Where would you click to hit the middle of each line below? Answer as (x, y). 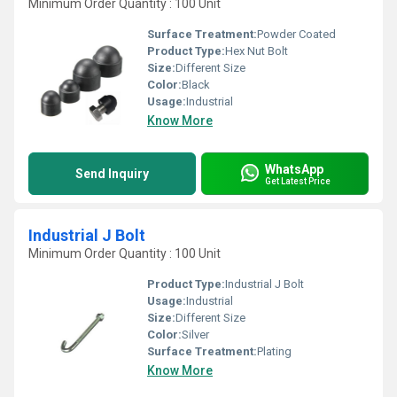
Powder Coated (296, 34)
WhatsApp (294, 169)
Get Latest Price (298, 181)
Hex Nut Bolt (257, 51)
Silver (195, 335)
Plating (274, 351)
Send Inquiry (112, 174)
